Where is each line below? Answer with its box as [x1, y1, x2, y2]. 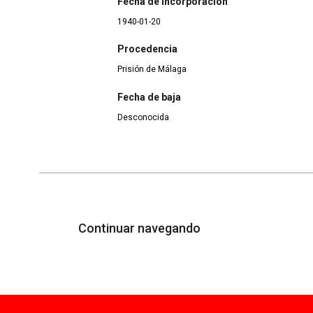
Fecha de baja [117, 91, 181, 103]
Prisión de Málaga [117, 64, 187, 75]
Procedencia [117, 43, 177, 55]
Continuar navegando [78, 221, 203, 236]
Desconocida [117, 112, 169, 122]
